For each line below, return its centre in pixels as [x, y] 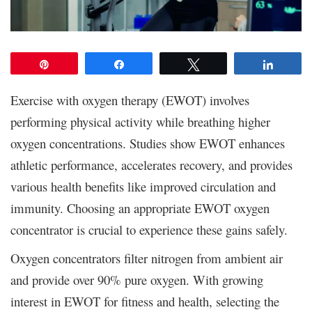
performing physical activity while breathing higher [140, 121]
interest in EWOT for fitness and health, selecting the [145, 301]
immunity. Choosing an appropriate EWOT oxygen [140, 208]
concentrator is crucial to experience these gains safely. [149, 229]
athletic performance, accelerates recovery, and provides [151, 164]
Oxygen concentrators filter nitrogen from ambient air [147, 258]
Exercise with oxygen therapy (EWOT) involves [130, 100]
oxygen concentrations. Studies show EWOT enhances [148, 143]
